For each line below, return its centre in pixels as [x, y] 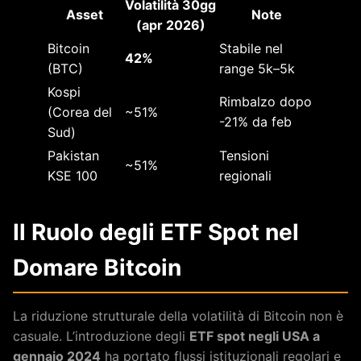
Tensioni [244, 156]
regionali [245, 176]
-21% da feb [255, 122]
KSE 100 [73, 176]
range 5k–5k [257, 69]
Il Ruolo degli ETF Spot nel [156, 232]
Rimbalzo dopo [266, 102]
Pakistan [73, 156]
